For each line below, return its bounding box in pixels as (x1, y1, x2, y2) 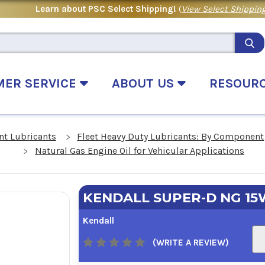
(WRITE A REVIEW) (152, 237, 229, 248)
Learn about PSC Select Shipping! (35, 3, 179, 14)
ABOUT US (112, 75, 177, 91)
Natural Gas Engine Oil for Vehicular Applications (35, 145, 245, 157)
